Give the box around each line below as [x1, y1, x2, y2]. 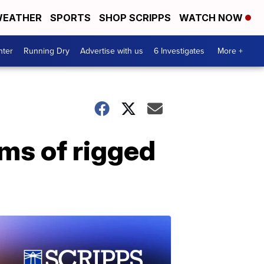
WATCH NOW [179, 12, 245, 24]
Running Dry [24, 45, 70, 57]
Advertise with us [80, 45, 143, 57]
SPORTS [50, 12, 91, 24]
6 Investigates [154, 45, 204, 57]
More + [217, 45, 243, 57]
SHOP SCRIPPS [99, 12, 171, 24]
